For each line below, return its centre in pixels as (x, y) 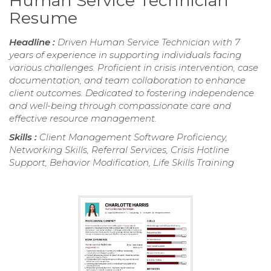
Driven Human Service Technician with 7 (149, 42)
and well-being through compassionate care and (120, 106)
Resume (43, 18)
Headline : (33, 42)
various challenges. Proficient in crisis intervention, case (134, 68)
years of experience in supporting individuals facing (125, 55)
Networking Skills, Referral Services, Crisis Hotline (119, 150)
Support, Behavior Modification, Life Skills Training (122, 163)
